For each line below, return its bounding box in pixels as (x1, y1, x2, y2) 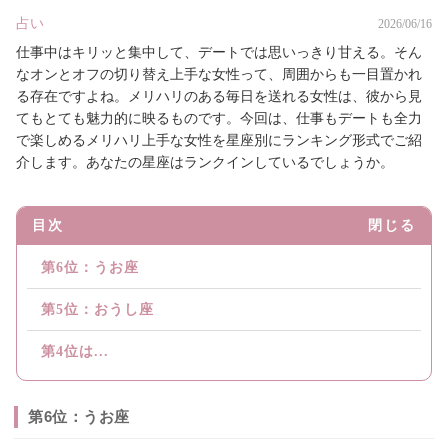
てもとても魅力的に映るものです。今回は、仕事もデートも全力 (16, 111, 422, 127)
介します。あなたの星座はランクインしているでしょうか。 (16, 155, 394, 171)
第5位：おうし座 (41, 302, 154, 318)
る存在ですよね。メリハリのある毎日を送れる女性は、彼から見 (16, 89, 422, 105)
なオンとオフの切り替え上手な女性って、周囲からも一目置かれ (16, 67, 422, 83)
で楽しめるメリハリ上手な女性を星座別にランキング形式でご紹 (16, 133, 422, 149)
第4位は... (41, 344, 109, 360)
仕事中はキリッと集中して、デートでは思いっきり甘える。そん (16, 45, 422, 61)
